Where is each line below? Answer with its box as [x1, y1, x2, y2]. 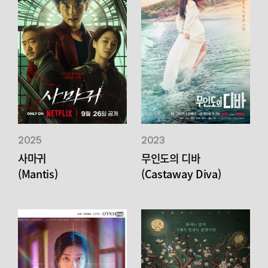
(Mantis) [17, 166, 58, 182]
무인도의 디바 [141, 150, 200, 167]
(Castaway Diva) [141, 166, 221, 182]
